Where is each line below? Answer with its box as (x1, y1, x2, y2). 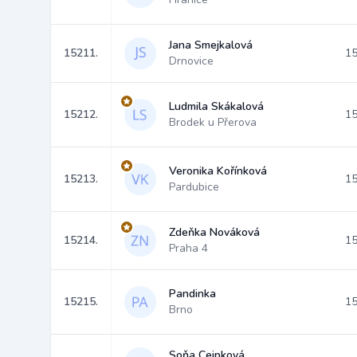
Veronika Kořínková (169, 163, 267, 178)
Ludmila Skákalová (169, 99, 264, 114)
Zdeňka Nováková (169, 225, 260, 240)
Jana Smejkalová (169, 37, 253, 53)
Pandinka (169, 286, 216, 301)
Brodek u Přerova (169, 115, 257, 130)
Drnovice (169, 53, 214, 69)
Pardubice (169, 179, 219, 194)
